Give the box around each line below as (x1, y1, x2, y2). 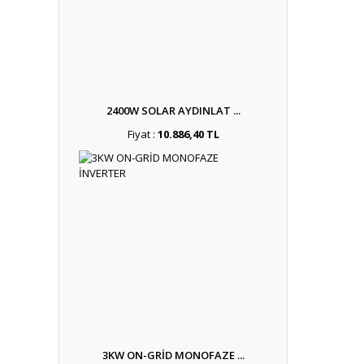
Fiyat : (127, 127, 158, 141)
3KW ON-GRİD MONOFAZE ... (102, 348, 245, 362)
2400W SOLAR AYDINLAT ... (106, 103, 240, 118)
